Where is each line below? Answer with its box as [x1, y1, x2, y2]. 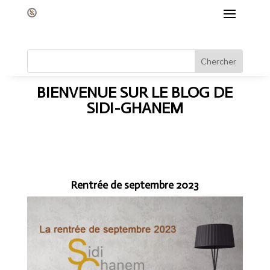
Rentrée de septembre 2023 [71, 178, 199, 192]
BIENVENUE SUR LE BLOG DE [37, 83, 233, 102]
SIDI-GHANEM [86, 99, 183, 118]
